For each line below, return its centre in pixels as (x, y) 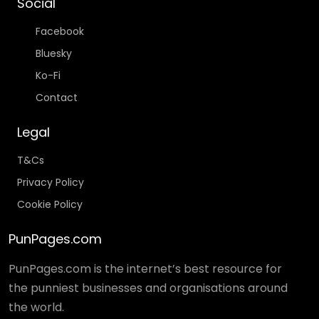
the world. (36, 308)
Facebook (59, 32)
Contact (56, 98)
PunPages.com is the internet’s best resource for (145, 269)
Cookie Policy (50, 205)
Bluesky (53, 54)
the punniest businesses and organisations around (148, 288)
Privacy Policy (51, 183)
